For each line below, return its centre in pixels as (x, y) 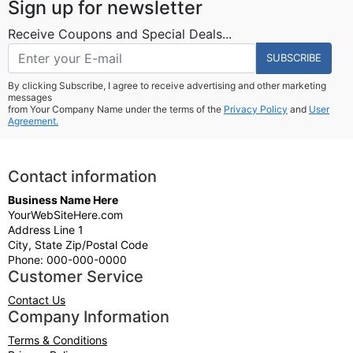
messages (30, 97)
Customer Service (76, 276)
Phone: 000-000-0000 (67, 259)
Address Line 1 (46, 229)
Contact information (82, 176)
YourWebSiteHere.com (65, 214)
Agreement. (33, 121)
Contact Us (37, 299)
